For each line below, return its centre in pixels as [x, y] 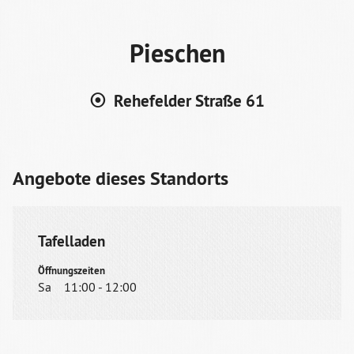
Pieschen [177, 53]
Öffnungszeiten [72, 270]
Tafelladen [72, 241]
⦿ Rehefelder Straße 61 [177, 101]
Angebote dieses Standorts [121, 179]
